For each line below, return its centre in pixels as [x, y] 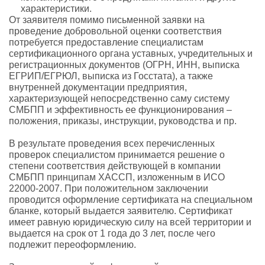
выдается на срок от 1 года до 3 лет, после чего [112, 233]
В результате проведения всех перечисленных [112, 143]
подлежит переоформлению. [72, 245]
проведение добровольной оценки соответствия [115, 31]
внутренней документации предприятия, [98, 87]
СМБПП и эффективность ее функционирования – [120, 110]
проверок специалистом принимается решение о [117, 155]
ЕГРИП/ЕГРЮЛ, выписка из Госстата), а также [111, 76]
